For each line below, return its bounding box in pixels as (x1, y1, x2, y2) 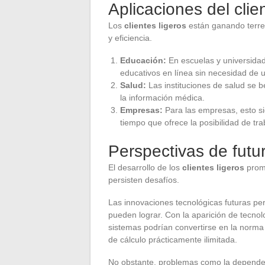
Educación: (120, 55, 166, 65)
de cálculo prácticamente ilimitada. (108, 234, 237, 244)
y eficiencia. (108, 33, 152, 43)
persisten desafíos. (108, 174, 179, 185)
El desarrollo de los (108, 162, 182, 172)
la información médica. (120, 92, 205, 102)
